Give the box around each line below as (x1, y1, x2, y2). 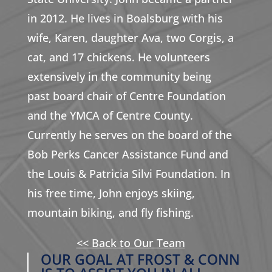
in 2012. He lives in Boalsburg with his (27, 10, 223, 25)
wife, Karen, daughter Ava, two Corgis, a (27, 30, 234, 45)
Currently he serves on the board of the (27, 127, 232, 142)
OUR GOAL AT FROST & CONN (40, 249, 240, 269)
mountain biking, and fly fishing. (27, 205, 194, 220)
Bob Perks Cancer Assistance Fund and (27, 146, 228, 161)
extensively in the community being (27, 69, 211, 84)
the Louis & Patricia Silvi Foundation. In (27, 166, 230, 181)
